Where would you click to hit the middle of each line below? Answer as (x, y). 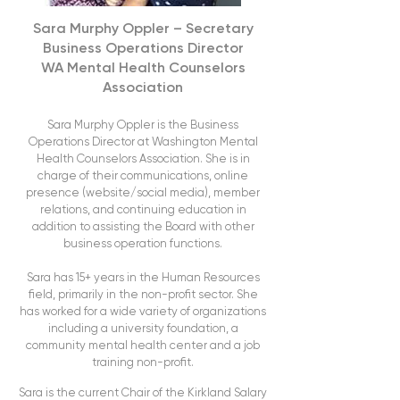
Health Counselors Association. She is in (143, 159)
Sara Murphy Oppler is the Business (143, 125)
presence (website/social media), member (143, 193)
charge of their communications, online (143, 176)
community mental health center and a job (143, 346)
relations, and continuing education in (143, 210)
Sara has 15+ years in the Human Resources (143, 278)
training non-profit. (143, 363)
